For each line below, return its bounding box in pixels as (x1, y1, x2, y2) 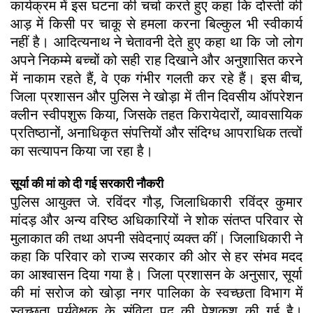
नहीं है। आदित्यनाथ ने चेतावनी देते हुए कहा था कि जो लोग (10, 33, 303, 50)
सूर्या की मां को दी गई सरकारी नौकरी (10, 175, 163, 191)
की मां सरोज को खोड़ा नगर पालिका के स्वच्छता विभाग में (10, 284, 303, 301)
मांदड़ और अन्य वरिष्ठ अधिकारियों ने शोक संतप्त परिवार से (10, 211, 303, 228)
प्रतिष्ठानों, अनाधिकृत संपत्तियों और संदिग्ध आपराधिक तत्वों (10, 124, 303, 141)
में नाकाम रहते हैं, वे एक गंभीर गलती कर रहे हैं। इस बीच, (10, 69, 303, 87)
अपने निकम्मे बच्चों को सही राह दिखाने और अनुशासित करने (10, 51, 303, 68)
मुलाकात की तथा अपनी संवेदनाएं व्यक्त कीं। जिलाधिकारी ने (10, 229, 303, 247)
